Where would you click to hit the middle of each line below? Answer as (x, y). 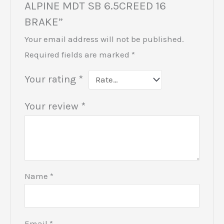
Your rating (52, 79)
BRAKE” (44, 21)
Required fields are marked (78, 54)
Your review (53, 106)
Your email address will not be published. (104, 39)
